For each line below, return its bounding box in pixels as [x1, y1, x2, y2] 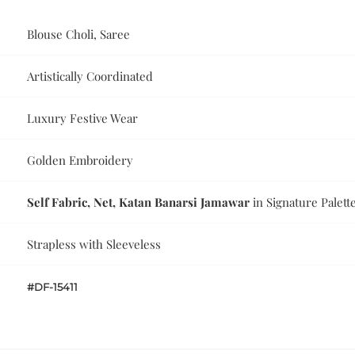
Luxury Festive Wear [27, 110, 139, 127]
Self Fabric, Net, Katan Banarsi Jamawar [27, 194, 250, 211]
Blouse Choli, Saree [27, 26, 131, 43]
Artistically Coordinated [27, 68, 154, 85]
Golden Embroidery [27, 152, 134, 169]
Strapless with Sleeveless [27, 236, 162, 253]
